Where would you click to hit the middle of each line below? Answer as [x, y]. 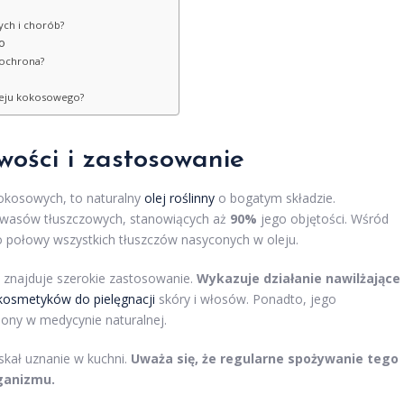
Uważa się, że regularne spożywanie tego [265, 358]
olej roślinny [179, 198]
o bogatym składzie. [275, 198]
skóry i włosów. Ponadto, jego [246, 299]
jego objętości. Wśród [323, 219]
